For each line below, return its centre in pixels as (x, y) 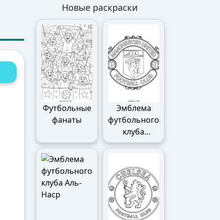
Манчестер (134, 143)
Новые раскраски (100, 7)
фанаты (67, 120)
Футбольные (67, 108)
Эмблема (134, 108)
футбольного (134, 120)
